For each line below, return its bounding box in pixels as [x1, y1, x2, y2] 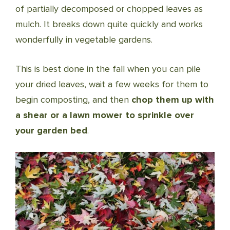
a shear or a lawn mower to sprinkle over [15, 109, 194, 121]
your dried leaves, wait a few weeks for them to [15, 79, 208, 90]
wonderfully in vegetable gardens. [15, 34, 152, 45]
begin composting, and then [15, 94, 131, 105]
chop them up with [131, 94, 214, 105]
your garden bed [15, 125, 87, 136]
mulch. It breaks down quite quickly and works [15, 18, 203, 30]
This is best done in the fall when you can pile [15, 63, 201, 74]
